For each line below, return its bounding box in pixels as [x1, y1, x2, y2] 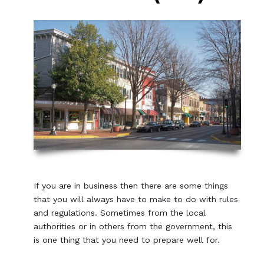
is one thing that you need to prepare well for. [34, 235, 220, 245]
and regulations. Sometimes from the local [34, 208, 206, 218]
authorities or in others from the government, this [34, 222, 233, 232]
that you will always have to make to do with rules [34, 194, 239, 204]
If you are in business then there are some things [34, 181, 229, 191]
